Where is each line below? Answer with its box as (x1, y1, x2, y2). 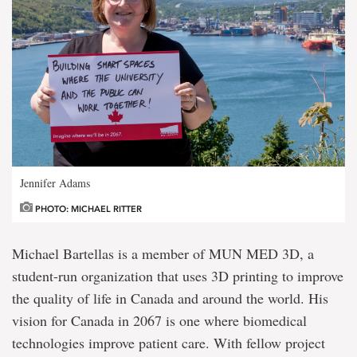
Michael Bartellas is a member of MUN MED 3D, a (12, 243, 314, 263)
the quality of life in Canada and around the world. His (12, 288, 328, 308)
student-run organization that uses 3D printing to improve (12, 265, 343, 285)
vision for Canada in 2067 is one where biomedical (12, 310, 307, 330)
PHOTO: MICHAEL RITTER (33, 203, 142, 214)
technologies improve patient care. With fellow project (12, 332, 325, 352)
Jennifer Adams (20, 175, 90, 190)
